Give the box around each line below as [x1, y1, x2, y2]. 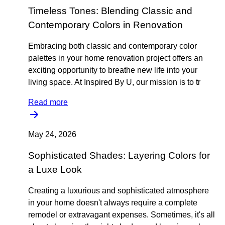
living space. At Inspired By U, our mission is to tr [28, 78, 200, 86]
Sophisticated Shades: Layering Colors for [28, 150, 210, 161]
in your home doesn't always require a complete [28, 198, 197, 207]
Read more [28, 98, 68, 106]
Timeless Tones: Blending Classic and [28, 6, 192, 16]
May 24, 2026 [28, 130, 76, 139]
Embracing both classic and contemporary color [28, 42, 197, 50]
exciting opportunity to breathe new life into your [28, 66, 197, 74]
